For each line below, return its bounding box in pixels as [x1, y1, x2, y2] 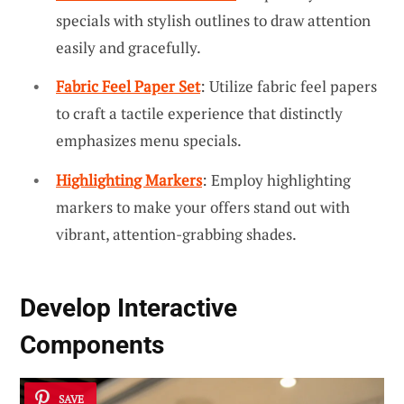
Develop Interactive [20, 293, 237, 324]
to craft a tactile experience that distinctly [56, 103, 343, 124]
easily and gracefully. [56, 36, 201, 58]
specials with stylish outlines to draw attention [56, 9, 371, 31]
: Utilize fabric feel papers [200, 76, 377, 97]
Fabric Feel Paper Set [56, 76, 200, 97]
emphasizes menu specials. [56, 130, 242, 151]
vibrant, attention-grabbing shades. [56, 223, 297, 244]
